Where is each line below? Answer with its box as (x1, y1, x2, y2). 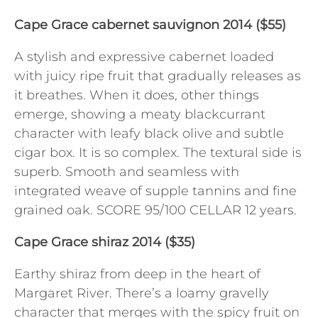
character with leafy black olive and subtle (14, 126, 284, 142)
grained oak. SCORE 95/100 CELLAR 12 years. (14, 202, 297, 219)
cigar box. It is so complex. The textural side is (14, 145, 302, 161)
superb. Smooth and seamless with (14, 164, 239, 180)
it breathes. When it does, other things (14, 87, 259, 104)
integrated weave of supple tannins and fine (14, 183, 297, 199)
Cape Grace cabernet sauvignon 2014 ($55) (14, 17, 286, 33)
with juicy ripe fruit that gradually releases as (14, 68, 301, 84)
